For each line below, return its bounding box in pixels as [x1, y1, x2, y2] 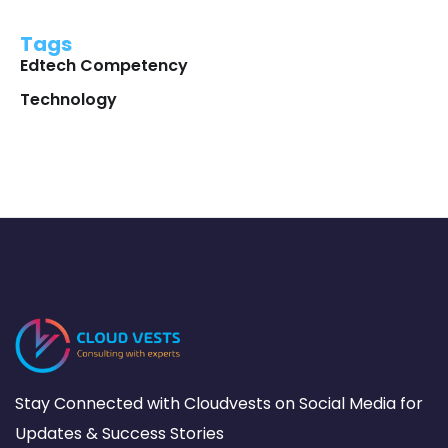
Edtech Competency [20, 54, 188, 77]
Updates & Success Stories [15, 422, 224, 446]
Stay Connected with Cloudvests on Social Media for [15, 392, 423, 416]
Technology [20, 88, 117, 111]
